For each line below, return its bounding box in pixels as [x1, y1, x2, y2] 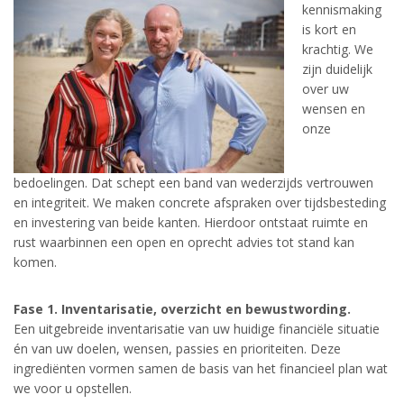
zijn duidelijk [302, 60, 372, 78]
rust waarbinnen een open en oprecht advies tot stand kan [14, 234, 354, 251]
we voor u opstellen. [14, 380, 132, 397]
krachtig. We [302, 41, 373, 58]
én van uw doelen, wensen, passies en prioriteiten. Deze [14, 340, 341, 357]
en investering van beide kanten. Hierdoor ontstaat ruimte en [14, 214, 368, 231]
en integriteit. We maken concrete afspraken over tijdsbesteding [14, 194, 386, 211]
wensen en [302, 100, 365, 117]
